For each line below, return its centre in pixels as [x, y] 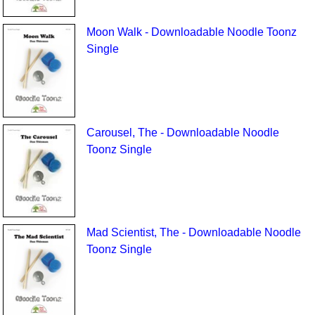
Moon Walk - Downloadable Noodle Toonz [191, 32]
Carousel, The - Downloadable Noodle [182, 132]
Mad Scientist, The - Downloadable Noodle [193, 233]
